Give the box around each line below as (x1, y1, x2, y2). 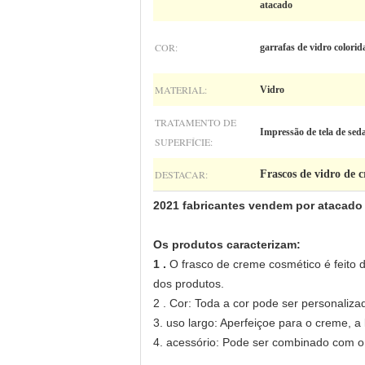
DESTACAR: (155, 168, 208, 181)
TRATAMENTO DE (155, 116, 236, 129)
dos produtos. (153, 277, 224, 290)
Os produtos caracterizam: (153, 238, 301, 251)
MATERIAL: (155, 83, 207, 96)
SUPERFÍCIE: (155, 135, 213, 148)
